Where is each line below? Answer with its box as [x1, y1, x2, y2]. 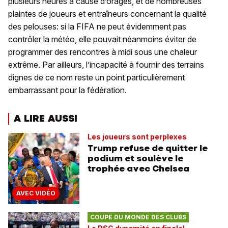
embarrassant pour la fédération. [8, 85, 129, 96]
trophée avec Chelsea [88, 162, 189, 174]
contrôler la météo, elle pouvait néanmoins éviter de [8, 34, 196, 45]
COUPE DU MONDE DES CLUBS [90, 213, 186, 221]
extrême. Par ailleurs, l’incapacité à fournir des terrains [8, 60, 204, 70]
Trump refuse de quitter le [88, 142, 208, 154]
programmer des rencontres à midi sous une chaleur [8, 47, 197, 58]
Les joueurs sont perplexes [88, 132, 187, 141]
